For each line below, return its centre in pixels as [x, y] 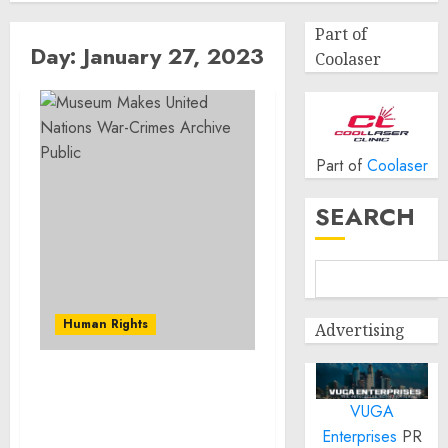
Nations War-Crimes [124, 413]
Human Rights [105, 324]
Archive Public [102, 435]
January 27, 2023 [173, 56]
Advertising [360, 330]
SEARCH [365, 216]
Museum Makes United [133, 391]
